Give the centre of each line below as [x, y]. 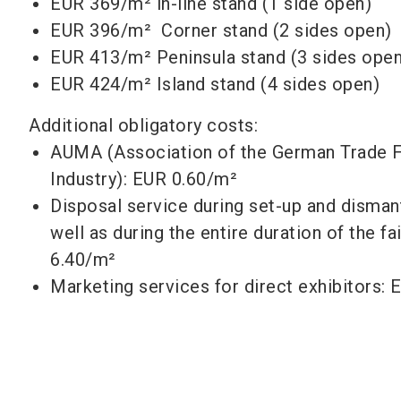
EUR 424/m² [101, 84]
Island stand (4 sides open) [268, 84]
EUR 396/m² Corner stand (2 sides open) [221, 30]
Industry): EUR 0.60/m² [144, 179]
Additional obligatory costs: [143, 125]
